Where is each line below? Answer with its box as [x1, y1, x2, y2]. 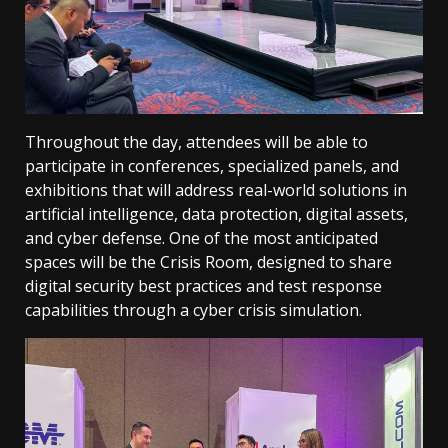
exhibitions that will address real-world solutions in [25, 179, 407, 202]
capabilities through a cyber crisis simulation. [25, 299, 362, 322]
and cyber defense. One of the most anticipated [25, 227, 378, 250]
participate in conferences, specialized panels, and [25, 155, 399, 178]
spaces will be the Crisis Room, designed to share [25, 251, 392, 274]
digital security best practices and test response [25, 275, 382, 298]
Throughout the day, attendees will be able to [25, 131, 368, 154]
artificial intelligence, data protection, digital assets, [25, 203, 408, 226]
